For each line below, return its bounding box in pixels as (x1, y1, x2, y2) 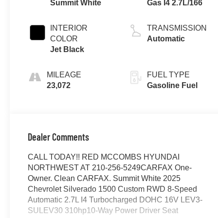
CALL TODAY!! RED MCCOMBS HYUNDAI (27, 153, 180, 162)
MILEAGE (46, 70, 81, 79)
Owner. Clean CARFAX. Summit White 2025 (27, 174, 181, 183)
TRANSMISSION (147, 23, 207, 32)
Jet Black (50, 45, 84, 54)
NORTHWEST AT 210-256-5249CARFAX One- (27, 163, 192, 172)
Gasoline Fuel (147, 81, 198, 90)
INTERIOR (50, 23, 88, 32)
